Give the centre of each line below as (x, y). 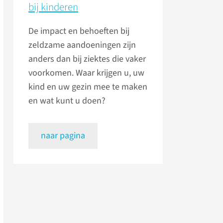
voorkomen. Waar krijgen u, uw (86, 73)
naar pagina (63, 136)
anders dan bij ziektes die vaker (87, 59)
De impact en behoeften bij (79, 31)
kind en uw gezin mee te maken (88, 87)
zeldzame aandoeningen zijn (82, 45)
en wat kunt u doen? (67, 101)
